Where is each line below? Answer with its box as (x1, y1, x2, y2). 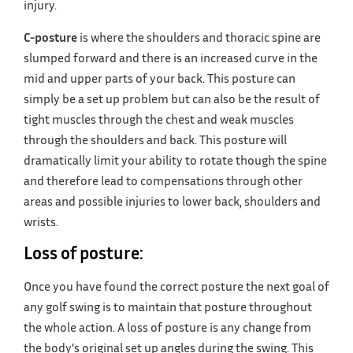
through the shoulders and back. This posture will (24, 131, 287, 147)
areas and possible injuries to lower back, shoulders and (24, 192, 321, 209)
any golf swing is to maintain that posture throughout (24, 299, 312, 315)
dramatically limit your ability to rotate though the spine (24, 151, 327, 168)
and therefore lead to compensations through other (24, 172, 303, 188)
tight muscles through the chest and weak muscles (24, 110, 294, 127)
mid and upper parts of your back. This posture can (24, 69, 295, 86)
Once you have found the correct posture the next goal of (24, 278, 329, 295)
